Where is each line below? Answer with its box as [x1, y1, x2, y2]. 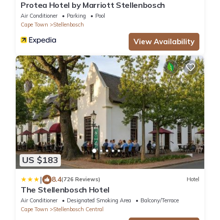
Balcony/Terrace [140, 196, 179, 204]
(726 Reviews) [61, 176, 100, 183]
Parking [67, 12, 86, 20]
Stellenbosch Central [53, 205, 104, 213]
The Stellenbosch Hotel [21, 184, 110, 194]
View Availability [134, 37, 194, 47]
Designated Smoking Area [67, 196, 131, 204]
